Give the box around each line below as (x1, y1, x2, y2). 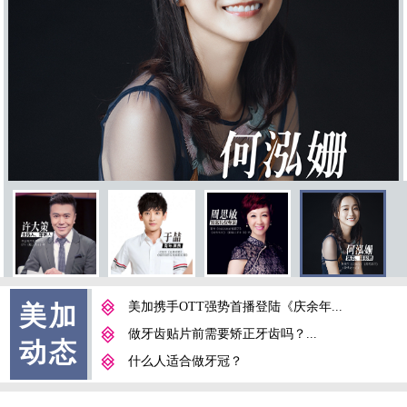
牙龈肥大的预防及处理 (127, 381, 255, 395)
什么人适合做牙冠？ (127, 353, 243, 368)
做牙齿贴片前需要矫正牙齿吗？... (127, 326, 317, 341)
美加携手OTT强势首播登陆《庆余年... (127, 299, 342, 313)
